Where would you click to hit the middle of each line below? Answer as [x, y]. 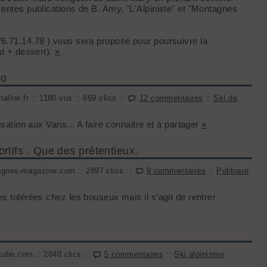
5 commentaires [134, 254]
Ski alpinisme [199, 254]
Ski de [226, 98]
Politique [233, 171]
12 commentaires [171, 98]
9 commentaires [176, 171]
